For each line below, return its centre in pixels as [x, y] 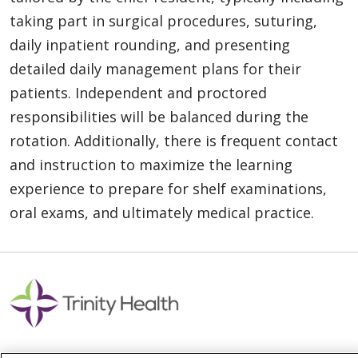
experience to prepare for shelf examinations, [168, 188]
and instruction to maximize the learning [151, 164]
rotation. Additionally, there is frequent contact [174, 140]
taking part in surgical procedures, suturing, [163, 20]
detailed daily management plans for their [155, 68]
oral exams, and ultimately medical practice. [162, 212]
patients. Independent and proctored [138, 92]
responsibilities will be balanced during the [159, 116]
